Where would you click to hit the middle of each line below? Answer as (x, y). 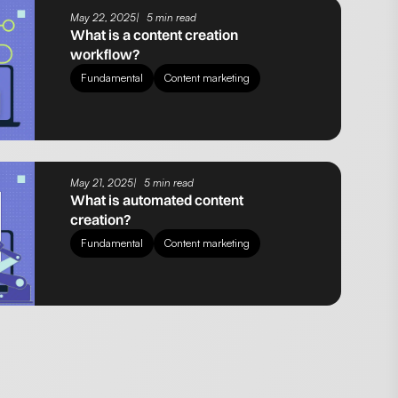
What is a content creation (154, 35)
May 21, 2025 (102, 183)
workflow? (105, 55)
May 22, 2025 (103, 18)
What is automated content (157, 200)
